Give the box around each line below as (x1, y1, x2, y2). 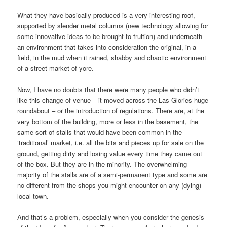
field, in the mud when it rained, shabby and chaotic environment (17, 53, 207, 63)
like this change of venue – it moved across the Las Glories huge (17, 95, 209, 105)
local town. (17, 191, 49, 201)
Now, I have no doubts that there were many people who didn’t (17, 85, 200, 95)
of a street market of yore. (17, 63, 94, 73)
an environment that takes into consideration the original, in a (17, 42, 197, 52)
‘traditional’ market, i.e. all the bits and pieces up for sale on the (17, 138, 204, 148)
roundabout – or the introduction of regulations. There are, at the (17, 106, 205, 116)
